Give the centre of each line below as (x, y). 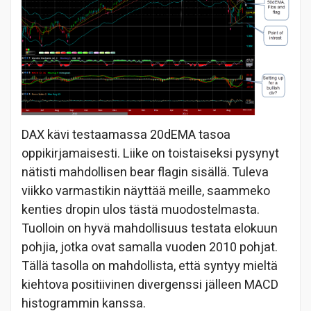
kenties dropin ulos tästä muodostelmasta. (141, 210)
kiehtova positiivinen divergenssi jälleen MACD (150, 285)
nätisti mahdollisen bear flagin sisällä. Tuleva (145, 172)
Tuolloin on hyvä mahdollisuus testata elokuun (150, 228)
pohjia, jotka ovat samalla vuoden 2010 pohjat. (150, 247)
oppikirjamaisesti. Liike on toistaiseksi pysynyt (150, 153)
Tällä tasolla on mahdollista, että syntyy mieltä (150, 266)
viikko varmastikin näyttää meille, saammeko (146, 191)
